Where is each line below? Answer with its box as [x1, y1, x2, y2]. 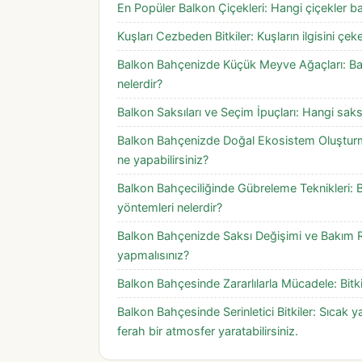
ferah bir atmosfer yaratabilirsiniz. [117, 324, 298, 339]
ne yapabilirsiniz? [117, 153, 208, 168]
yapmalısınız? [117, 248, 189, 263]
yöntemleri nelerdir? [117, 200, 222, 216]
